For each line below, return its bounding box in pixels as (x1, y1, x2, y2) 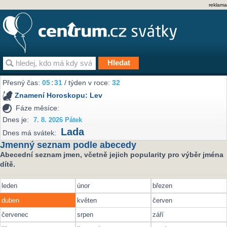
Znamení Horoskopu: (15, 91, 90, 100)
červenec (1, 211, 28, 219)
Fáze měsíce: (16, 103, 60, 112)
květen (77, 196, 97, 204)
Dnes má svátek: (3, 129, 57, 137)
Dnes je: (3, 115, 29, 124)
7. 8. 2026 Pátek (33, 116, 83, 124)
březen (153, 182, 173, 190)
